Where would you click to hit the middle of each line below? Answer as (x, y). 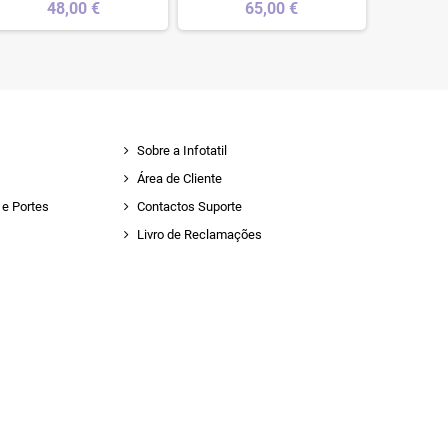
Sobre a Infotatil (181, 151)
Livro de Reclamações (199, 235)
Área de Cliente (179, 179)
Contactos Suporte (189, 207)
